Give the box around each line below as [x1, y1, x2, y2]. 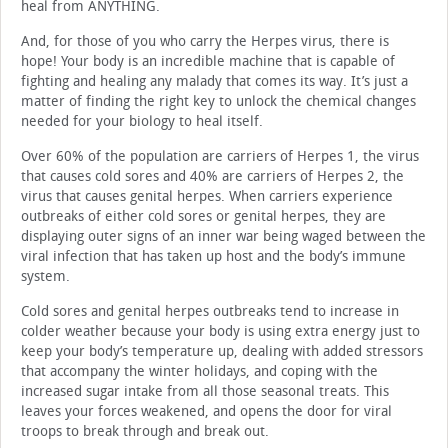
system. [21, 268, 70, 286]
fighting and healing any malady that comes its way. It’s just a [21, 73, 408, 91]
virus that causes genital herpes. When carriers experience [21, 188, 393, 206]
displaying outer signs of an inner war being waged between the [21, 228, 426, 246]
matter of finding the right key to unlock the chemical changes [21, 93, 416, 111]
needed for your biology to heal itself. [21, 113, 263, 131]
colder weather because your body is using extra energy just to [21, 323, 420, 341]
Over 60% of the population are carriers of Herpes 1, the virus [21, 148, 419, 166]
